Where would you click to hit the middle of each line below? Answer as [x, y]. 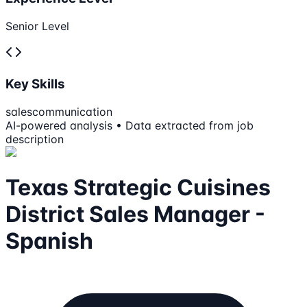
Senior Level [37, 26]
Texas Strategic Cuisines [138, 187]
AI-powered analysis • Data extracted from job [130, 125]
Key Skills [35, 84]
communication [72, 111]
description [35, 139]
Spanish [49, 241]
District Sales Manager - [135, 214]
